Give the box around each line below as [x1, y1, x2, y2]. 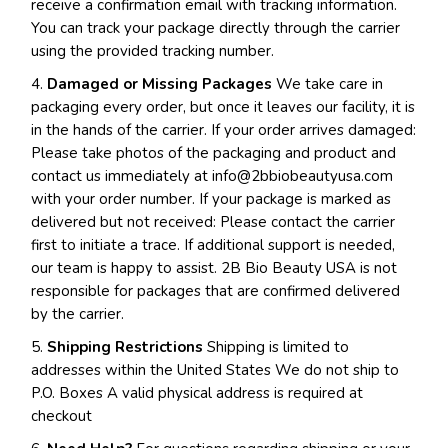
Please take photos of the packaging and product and [31, 143, 397, 163]
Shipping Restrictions [47, 337, 204, 357]
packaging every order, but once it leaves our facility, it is [31, 97, 416, 117]
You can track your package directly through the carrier [31, 18, 401, 38]
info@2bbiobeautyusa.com [212, 166, 394, 186]
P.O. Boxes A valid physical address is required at [31, 383, 364, 403]
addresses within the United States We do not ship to [31, 360, 400, 380]
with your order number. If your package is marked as [31, 189, 392, 209]
